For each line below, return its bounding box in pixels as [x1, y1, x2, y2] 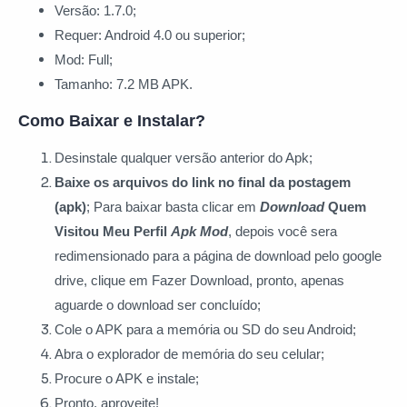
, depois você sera [228, 223, 337, 240]
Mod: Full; [55, 52, 116, 68]
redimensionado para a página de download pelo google [55, 248, 382, 264]
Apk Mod [171, 223, 228, 240]
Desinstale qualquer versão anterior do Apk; [55, 150, 313, 166]
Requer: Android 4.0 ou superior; [55, 27, 249, 44]
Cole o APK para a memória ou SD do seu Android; [55, 322, 360, 338]
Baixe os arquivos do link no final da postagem [55, 174, 351, 191]
